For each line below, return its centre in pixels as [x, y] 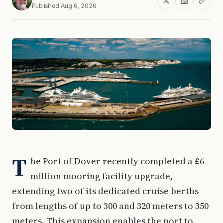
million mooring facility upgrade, [102, 176]
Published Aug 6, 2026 [64, 5]
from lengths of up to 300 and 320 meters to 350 [110, 206]
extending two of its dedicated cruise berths [105, 191]
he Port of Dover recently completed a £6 [117, 161]
